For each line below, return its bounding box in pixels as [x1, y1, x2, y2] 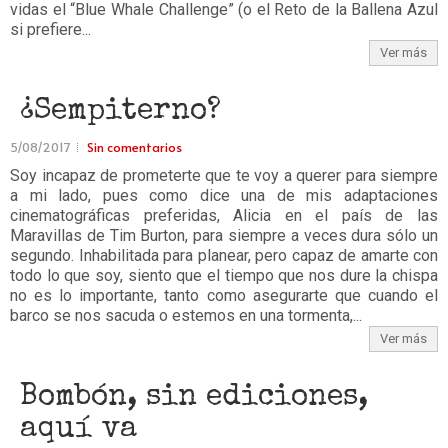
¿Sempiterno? [20, 97, 221, 127]
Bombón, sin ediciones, [20, 383, 368, 413]
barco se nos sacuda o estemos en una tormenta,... [10, 306, 362, 325]
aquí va [20, 415, 137, 445]
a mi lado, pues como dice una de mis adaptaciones [10, 186, 438, 205]
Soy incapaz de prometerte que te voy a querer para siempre [10, 166, 438, 185]
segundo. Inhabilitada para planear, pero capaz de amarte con [10, 246, 438, 265]
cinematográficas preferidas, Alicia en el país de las [10, 206, 438, 225]
